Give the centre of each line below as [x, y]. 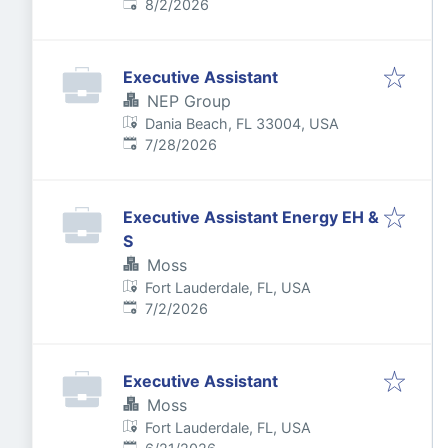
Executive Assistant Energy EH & [251, 217]
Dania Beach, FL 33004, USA [242, 123]
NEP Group [189, 101]
